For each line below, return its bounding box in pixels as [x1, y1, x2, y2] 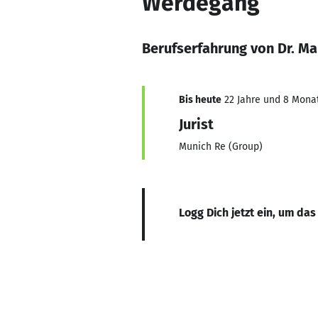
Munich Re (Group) [179, 141, 263, 153]
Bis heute [179, 94, 221, 106]
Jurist [179, 116, 214, 133]
